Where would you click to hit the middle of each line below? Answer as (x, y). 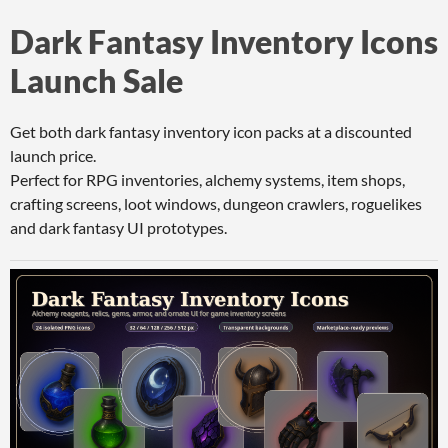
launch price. (53, 155)
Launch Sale (96, 80)
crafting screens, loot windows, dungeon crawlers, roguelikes (216, 203)
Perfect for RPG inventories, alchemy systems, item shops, (207, 179)
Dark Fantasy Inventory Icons (224, 41)
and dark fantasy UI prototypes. (118, 227)
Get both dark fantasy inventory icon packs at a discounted (211, 131)
